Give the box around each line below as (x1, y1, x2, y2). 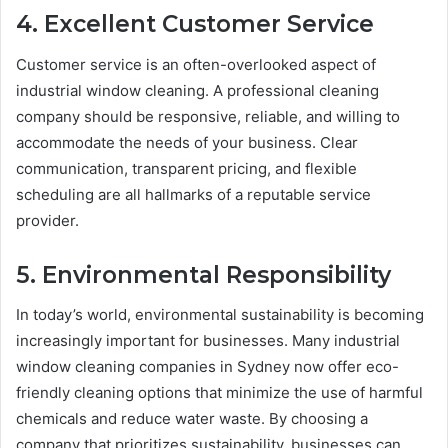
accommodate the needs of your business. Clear (16, 132, 358, 152)
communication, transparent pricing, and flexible (16, 158, 357, 178)
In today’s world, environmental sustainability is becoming (16, 305, 424, 325)
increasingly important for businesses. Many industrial (16, 331, 400, 351)
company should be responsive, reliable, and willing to (16, 106, 400, 126)
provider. (16, 210, 79, 230)
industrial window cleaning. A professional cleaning (16, 80, 379, 100)
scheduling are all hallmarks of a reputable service (16, 184, 371, 204)
